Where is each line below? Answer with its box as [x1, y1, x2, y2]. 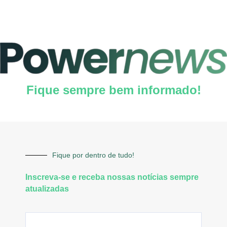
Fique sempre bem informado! [26, 83, 201, 97]
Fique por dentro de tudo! [52, 150, 134, 159]
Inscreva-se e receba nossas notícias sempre [25, 172, 199, 181]
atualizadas [25, 184, 69, 193]
